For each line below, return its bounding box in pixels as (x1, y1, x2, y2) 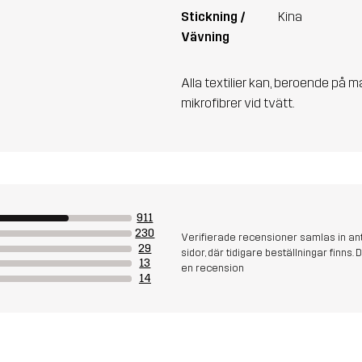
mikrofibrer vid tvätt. (181, 95, 295, 112)
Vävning (181, 29, 229, 45)
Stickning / (181, 9, 246, 25)
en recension (181, 262, 244, 275)
